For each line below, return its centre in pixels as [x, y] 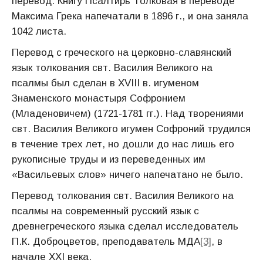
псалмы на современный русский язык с [105, 211]
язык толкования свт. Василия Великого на [112, 68]
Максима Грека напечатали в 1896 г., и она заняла [130, 16]
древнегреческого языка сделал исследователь [125, 226]
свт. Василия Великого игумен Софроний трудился [131, 129]
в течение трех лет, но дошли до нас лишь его [123, 144]
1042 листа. [39, 31]
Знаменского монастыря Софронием [99, 98]
